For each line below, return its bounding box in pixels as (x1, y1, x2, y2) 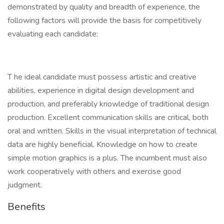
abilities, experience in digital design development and (7, 85, 194, 96)
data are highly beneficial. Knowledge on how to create (7, 139, 197, 150)
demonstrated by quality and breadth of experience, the (7, 1, 200, 12)
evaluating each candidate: (7, 28, 98, 39)
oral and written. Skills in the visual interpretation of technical (7, 125, 216, 136)
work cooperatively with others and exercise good (7, 166, 181, 177)
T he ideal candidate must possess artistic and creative (7, 71, 196, 82)
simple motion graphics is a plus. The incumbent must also (7, 152, 207, 163)
